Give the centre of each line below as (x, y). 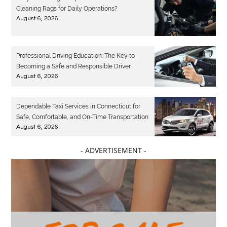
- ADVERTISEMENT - (113, 150)
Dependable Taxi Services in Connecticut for (79, 107)
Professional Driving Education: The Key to (76, 55)
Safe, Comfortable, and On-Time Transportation (83, 117)
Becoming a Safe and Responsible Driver (74, 66)
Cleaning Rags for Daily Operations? (67, 9)
